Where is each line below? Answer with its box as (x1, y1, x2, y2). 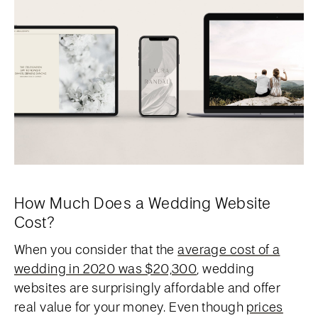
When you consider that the (14, 241, 178, 258)
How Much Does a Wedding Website (14, 192, 271, 213)
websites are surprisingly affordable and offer (14, 279, 281, 296)
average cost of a (177, 241, 280, 258)
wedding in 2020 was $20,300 (14, 260, 197, 277)
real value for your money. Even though (14, 298, 247, 315)
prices (246, 298, 283, 315)
